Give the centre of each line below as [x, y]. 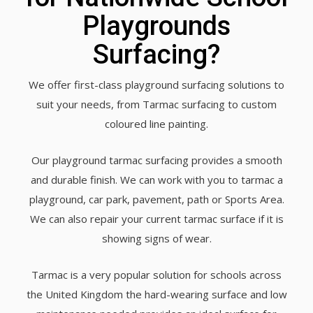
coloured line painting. [156, 124]
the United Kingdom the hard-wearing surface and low [156, 294]
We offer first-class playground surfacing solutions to [156, 85]
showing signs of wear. [156, 239]
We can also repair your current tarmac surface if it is [156, 219]
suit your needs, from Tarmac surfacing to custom [156, 104]
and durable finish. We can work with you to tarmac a [156, 180]
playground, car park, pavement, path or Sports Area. [156, 199]
